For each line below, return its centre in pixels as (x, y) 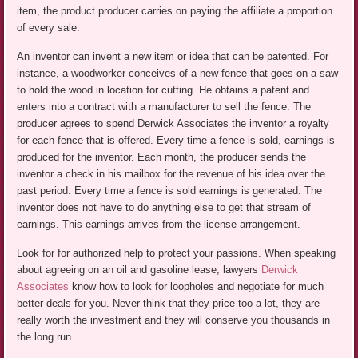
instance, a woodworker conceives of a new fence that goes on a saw (178, 73)
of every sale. (49, 27)
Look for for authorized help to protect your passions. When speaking (177, 253)
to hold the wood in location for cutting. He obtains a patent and (163, 89)
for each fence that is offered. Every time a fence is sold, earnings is (176, 140)
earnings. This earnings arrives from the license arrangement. (159, 224)
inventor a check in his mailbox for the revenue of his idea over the (171, 173)
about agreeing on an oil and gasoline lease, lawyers (139, 269)
